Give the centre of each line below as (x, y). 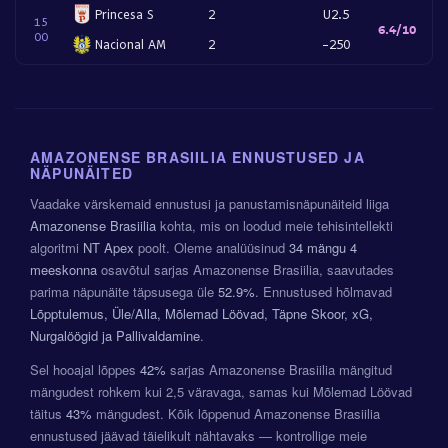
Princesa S (124, 13)
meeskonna (63, 269)
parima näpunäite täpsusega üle (124, 291)
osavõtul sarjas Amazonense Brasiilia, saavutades (245, 269)
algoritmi (56, 247)
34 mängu (317, 247)
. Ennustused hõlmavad (323, 291)
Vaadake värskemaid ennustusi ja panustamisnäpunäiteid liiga (209, 203)
